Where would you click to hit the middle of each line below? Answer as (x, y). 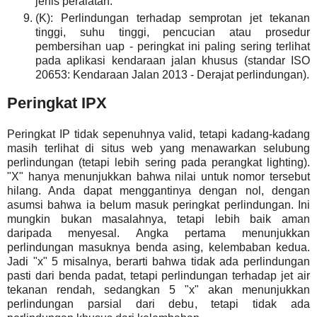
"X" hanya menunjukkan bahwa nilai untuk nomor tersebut (158, 177)
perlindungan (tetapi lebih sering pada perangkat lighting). (158, 163)
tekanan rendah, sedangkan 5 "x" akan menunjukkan (158, 290)
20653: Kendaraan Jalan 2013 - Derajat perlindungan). (172, 75)
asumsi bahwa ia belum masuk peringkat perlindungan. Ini (158, 205)
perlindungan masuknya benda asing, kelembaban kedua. (158, 248)
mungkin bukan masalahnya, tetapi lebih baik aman (158, 219)
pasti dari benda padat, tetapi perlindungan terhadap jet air (158, 276)
